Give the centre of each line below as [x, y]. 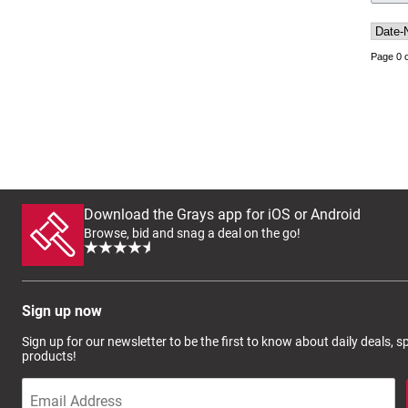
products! [49, 357]
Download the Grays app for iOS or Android [222, 215]
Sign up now [62, 311]
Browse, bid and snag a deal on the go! [192, 234]
